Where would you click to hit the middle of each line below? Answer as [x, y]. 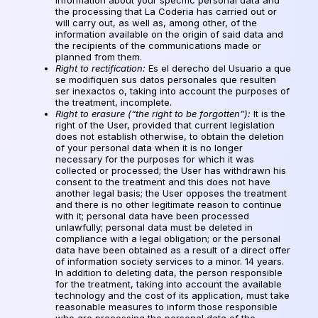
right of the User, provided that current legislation [165, 125]
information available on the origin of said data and [169, 34]
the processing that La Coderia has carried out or [166, 11]
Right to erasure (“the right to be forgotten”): [153, 113]
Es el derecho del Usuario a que [220, 68]
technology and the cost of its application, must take [172, 295]
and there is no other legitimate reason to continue [169, 204]
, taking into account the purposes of [207, 91]
